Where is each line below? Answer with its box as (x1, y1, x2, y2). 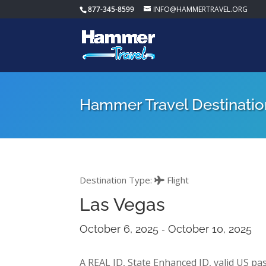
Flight (164, 174, 189, 186)
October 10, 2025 (165, 223, 252, 235)
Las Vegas (80, 194, 166, 215)
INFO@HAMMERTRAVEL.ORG (153, 4, 248, 14)
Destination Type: (80, 174, 155, 186)
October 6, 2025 (80, 223, 162, 235)
